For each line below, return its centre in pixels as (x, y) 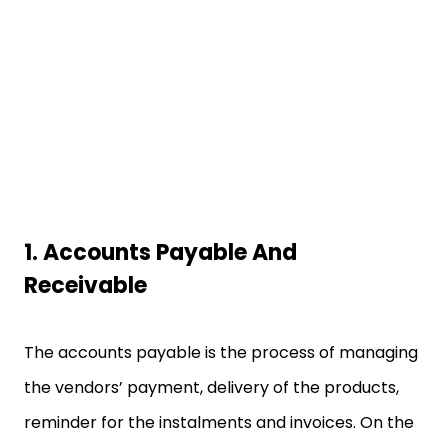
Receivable (85, 285)
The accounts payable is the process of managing (221, 352)
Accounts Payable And (170, 252)
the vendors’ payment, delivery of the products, (211, 387)
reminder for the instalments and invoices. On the (219, 422)
